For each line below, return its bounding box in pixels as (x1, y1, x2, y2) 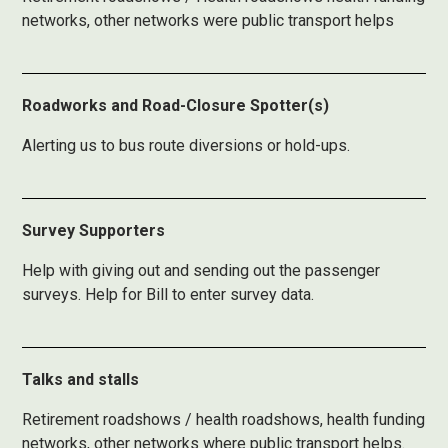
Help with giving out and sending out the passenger (22, 261, 381, 280)
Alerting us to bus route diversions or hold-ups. (22, 136, 351, 155)
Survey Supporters (22, 221, 166, 240)
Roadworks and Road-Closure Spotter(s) (22, 96, 330, 115)
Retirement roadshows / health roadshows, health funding (22, 410, 426, 429)
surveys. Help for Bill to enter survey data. (22, 285, 315, 304)
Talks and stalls (22, 370, 140, 389)
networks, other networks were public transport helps (22, 11, 395, 30)
